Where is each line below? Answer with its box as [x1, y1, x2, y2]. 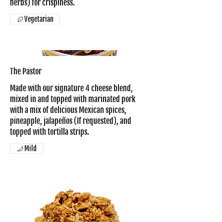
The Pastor [10, 66, 42, 77]
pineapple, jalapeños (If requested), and [10, 116, 131, 126]
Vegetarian [24, 15, 54, 24]
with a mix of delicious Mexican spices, [10, 105, 126, 115]
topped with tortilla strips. [10, 127, 89, 137]
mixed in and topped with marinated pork [10, 94, 135, 105]
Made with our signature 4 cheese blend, [10, 83, 133, 94]
